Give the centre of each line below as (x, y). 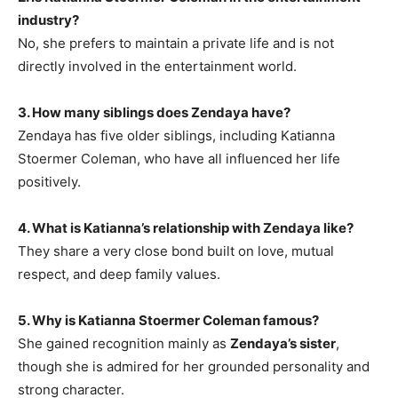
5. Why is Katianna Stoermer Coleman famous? (168, 321)
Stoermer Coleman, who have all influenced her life (179, 159)
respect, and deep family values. (119, 275)
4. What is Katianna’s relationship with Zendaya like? (186, 228)
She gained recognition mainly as (124, 344)
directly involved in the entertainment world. (157, 67)
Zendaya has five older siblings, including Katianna (176, 136)
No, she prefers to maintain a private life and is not (176, 44)
